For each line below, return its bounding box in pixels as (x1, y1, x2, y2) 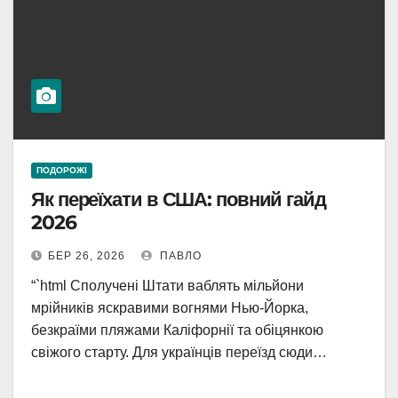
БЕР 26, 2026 (48, 250, 125, 262)
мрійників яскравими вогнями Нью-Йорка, (31, 300, 308, 315)
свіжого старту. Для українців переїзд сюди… (31, 345, 327, 360)
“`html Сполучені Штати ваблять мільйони (31, 278, 304, 293)
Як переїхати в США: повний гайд (31, 187, 326, 211)
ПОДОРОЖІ (36, 165, 87, 175)
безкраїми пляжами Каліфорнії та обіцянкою (31, 322, 323, 338)
